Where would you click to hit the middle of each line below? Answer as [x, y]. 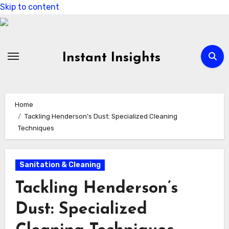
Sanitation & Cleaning [60, 165]
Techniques [36, 128]
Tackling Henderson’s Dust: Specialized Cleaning [101, 117]
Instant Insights [111, 58]
